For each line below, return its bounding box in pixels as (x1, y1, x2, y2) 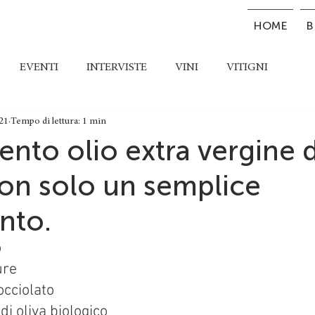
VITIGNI (226, 62, 268, 73)
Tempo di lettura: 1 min (11, 116, 106, 127)
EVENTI (20, 62, 58, 73)
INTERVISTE (86, 62, 147, 73)
